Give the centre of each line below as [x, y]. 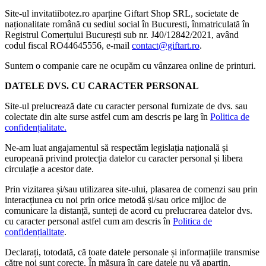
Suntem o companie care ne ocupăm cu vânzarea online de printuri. [130, 66]
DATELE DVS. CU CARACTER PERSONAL [102, 86]
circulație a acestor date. [49, 169]
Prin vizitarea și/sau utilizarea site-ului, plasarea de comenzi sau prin [131, 189]
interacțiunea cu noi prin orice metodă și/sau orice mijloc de [115, 200]
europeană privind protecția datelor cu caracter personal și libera [124, 159]
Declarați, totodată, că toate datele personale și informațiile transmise [132, 252]
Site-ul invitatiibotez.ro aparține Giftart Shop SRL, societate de [122, 14]
